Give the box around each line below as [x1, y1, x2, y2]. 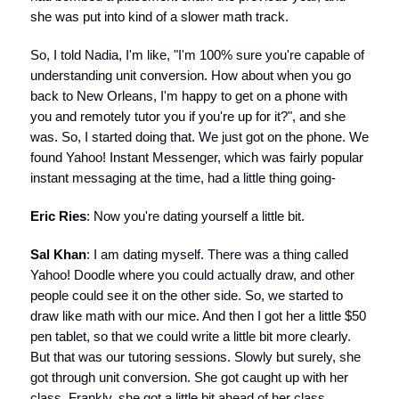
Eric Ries [30, 208, 86, 224]
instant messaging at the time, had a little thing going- [30, 170, 336, 185]
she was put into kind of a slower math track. [30, 9, 289, 24]
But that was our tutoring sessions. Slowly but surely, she [30, 349, 361, 364]
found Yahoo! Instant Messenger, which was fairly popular [30, 150, 363, 165]
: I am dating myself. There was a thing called [86, 247, 348, 262]
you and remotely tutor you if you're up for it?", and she [30, 109, 346, 124]
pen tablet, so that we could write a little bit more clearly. [30, 329, 351, 344]
